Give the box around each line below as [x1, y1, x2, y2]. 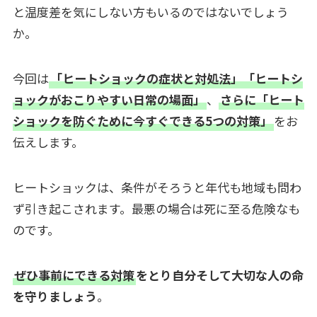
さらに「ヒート [219, 90, 304, 108]
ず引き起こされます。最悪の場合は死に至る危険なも [12, 199, 300, 217]
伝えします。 [12, 132, 83, 151]
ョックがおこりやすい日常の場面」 [12, 90, 205, 108]
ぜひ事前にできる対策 [13, 265, 134, 284]
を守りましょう [12, 287, 97, 305]
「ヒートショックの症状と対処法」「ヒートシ [50, 69, 303, 87]
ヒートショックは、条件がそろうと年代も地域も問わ [12, 178, 301, 196]
